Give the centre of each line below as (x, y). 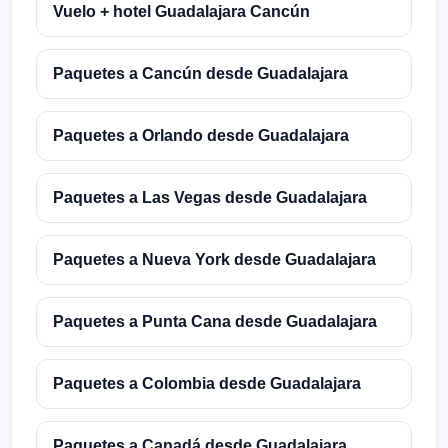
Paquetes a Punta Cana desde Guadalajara (215, 321)
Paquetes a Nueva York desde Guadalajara (214, 259)
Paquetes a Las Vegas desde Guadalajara (210, 197)
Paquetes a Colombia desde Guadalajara (207, 383)
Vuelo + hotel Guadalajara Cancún (181, 11)
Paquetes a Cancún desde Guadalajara (200, 73)
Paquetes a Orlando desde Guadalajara (201, 135)
